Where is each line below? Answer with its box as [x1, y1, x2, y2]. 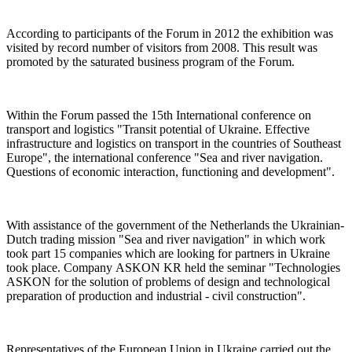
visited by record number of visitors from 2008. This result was [6, 40, 317, 54]
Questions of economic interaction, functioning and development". [6, 164, 335, 178]
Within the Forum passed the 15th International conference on [6, 108, 311, 122]
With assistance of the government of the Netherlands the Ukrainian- [6, 218, 344, 232]
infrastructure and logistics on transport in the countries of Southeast [6, 136, 341, 150]
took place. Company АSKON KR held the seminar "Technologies [6, 260, 340, 274]
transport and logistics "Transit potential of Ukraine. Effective [6, 122, 310, 136]
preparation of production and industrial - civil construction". [6, 288, 306, 302]
